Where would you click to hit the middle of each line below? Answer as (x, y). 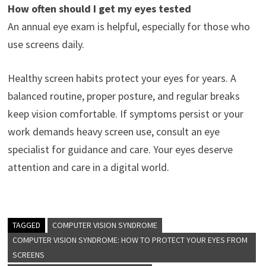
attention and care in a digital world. (88, 167)
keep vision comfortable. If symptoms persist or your (125, 113)
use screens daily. (46, 44)
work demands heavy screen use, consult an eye (113, 131)
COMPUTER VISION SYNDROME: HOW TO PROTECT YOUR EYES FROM (130, 240)
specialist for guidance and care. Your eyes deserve (120, 149)
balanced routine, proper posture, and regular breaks (123, 96)
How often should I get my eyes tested (99, 8)
